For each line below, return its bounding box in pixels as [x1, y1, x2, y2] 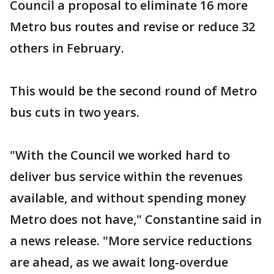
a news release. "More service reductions [10, 232, 252, 249]
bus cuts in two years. [10, 104, 139, 120]
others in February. [10, 40, 124, 56]
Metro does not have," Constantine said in [10, 211, 262, 228]
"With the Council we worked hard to [10, 147, 230, 163]
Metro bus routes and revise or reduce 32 [10, 18, 255, 35]
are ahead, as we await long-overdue [10, 254, 228, 270]
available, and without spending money [10, 190, 246, 206]
